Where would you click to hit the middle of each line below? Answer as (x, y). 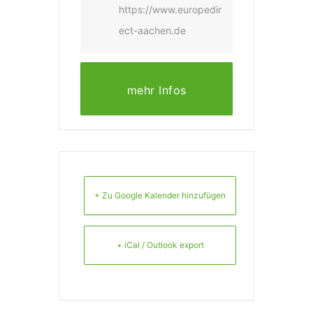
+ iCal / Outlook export (160, 245)
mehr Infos (156, 90)
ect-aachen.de (152, 31)
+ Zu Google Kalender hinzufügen (160, 196)
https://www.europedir (170, 10)
